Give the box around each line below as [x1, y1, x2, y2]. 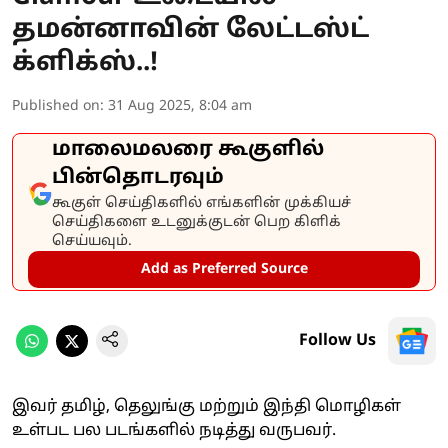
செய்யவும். [52, 233, 132, 250]
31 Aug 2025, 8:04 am [108, 98, 252, 115]
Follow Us [299, 331, 376, 351]
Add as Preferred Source [140, 261, 308, 278]
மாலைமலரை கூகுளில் [52, 138, 324, 162]
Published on [12, 98, 100, 115]
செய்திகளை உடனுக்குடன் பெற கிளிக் [52, 214, 341, 231]
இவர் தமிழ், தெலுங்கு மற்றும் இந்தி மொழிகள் [12, 397, 401, 417]
